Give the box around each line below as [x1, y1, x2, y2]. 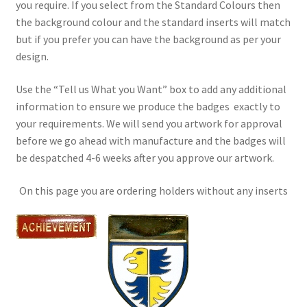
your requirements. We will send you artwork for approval [15, 116, 282, 131]
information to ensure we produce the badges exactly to [15, 99, 280, 114]
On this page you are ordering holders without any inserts [19, 183, 288, 197]
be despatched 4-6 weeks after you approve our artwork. [15, 151, 274, 165]
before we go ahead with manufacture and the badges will [15, 134, 286, 148]
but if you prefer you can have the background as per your [15, 32, 281, 47]
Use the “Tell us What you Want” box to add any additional [15, 82, 286, 97]
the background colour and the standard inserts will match [15, 15, 291, 29]
